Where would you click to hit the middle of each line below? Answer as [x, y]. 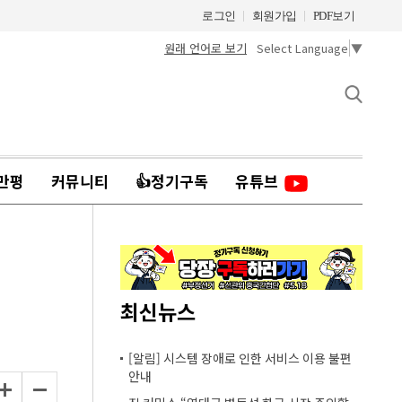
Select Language [302, 48]
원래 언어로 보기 [205, 48]
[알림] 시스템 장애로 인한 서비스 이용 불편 [240, 358]
